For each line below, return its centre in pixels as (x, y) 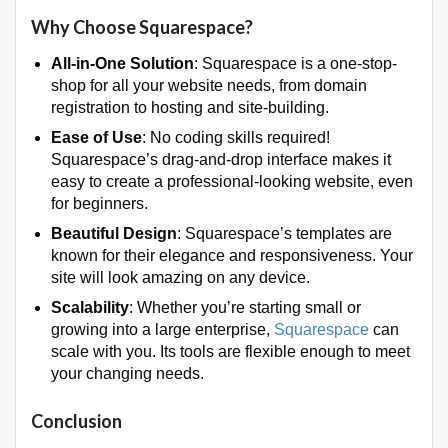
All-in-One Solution (122, 63)
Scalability (90, 307)
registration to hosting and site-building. (190, 107)
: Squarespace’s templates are (284, 233)
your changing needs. (127, 373)
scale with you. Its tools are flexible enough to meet (230, 351)
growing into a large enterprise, (162, 329)
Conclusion (76, 420)
